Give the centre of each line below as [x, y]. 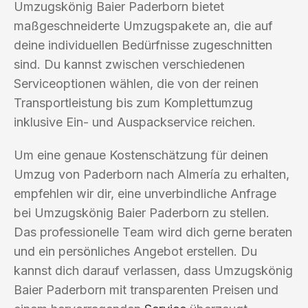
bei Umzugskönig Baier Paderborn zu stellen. [142, 212]
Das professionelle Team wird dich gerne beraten [153, 232]
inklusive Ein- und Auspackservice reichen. [135, 122]
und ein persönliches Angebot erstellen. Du [135, 251]
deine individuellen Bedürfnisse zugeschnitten [143, 45]
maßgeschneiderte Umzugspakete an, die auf [143, 25]
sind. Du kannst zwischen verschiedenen [129, 64]
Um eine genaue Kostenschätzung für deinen [141, 155]
